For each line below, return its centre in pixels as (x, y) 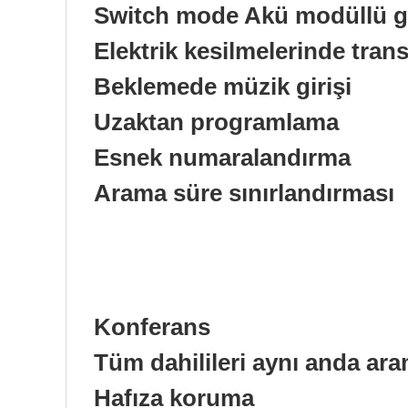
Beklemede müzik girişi (223, 86)
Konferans (152, 326)
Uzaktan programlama (216, 122)
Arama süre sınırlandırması (244, 193)
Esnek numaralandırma (222, 157)
